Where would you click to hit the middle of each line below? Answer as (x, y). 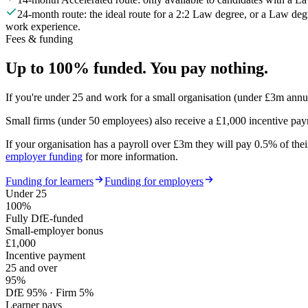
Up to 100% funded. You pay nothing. (137, 68)
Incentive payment (45, 255)
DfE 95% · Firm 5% (49, 292)
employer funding (44, 156)
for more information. (132, 156)
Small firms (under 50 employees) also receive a (109, 120)
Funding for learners (49, 181)
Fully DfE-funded (44, 218)
